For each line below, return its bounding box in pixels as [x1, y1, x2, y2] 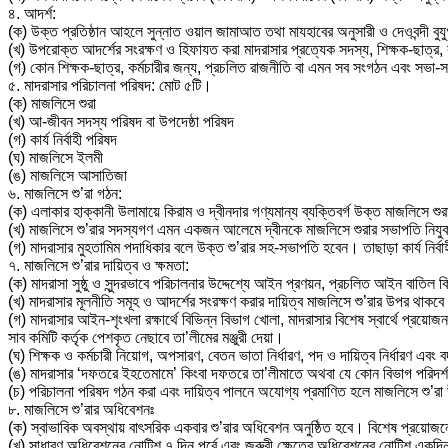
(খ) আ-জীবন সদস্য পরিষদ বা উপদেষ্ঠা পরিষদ [8, 112, 234, 130]
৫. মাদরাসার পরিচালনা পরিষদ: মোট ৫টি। [8, 76, 212, 94]
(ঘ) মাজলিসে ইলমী [8, 148, 103, 166]
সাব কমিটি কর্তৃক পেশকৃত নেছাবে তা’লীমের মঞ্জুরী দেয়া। [8, 328, 284, 346]
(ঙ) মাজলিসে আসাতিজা [8, 166, 127, 184]
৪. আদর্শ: [8, 4, 56, 22]
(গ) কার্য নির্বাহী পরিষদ [8, 130, 117, 148]
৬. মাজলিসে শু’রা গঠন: [8, 184, 122, 202]
